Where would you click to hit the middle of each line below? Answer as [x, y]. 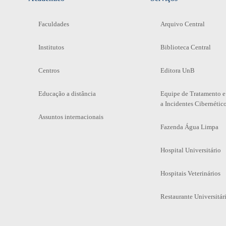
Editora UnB [177, 70]
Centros [49, 70]
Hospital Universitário [190, 150]
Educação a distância [67, 93]
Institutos [51, 47]
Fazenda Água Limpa [189, 127]
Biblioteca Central [185, 47]
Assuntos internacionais [71, 117]
